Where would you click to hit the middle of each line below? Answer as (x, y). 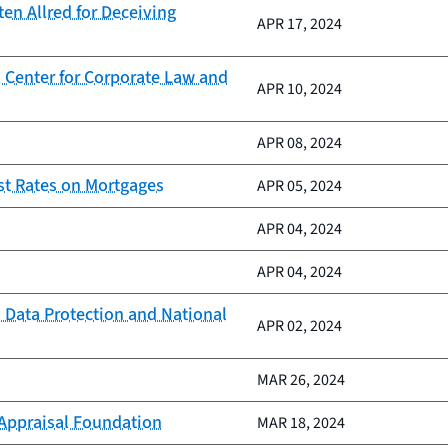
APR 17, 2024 (299, 24)
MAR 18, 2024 (301, 423)
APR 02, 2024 (299, 326)
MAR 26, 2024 (301, 380)
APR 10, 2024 (299, 89)
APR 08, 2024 (299, 143)
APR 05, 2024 (299, 186)
